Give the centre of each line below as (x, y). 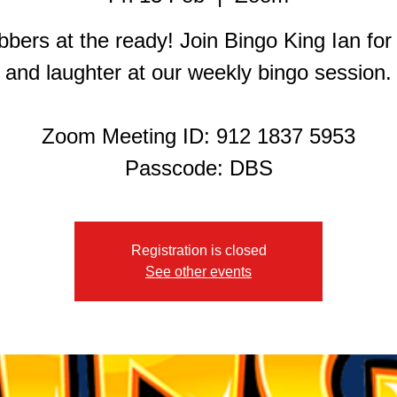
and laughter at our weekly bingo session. (198, 73)
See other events (198, 272)
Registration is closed (198, 251)
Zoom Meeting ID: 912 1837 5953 (198, 136)
